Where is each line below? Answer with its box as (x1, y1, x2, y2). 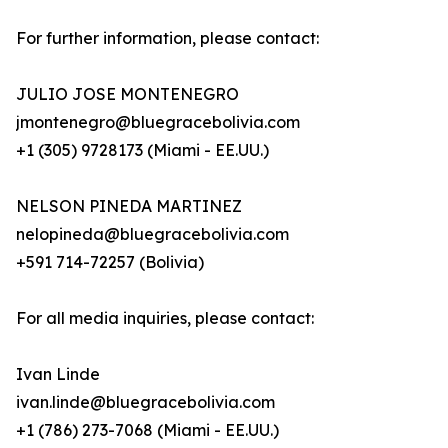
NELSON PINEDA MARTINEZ (16, 196, 242, 217)
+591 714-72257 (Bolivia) (16, 252, 204, 273)
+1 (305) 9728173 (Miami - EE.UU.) (16, 140, 269, 161)
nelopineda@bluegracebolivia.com (16, 224, 289, 245)
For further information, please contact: (16, 28, 319, 49)
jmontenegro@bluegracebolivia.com (16, 112, 300, 133)
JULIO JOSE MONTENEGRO (16, 84, 239, 105)
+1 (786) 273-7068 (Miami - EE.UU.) (16, 420, 279, 441)
